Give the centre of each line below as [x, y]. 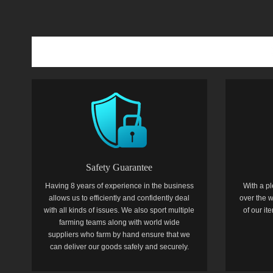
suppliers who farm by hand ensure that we [119, 235]
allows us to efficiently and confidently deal [119, 198]
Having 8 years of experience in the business [119, 186]
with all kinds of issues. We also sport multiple [119, 210]
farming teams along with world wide [119, 222]
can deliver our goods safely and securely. [119, 247]
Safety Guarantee [119, 167]
